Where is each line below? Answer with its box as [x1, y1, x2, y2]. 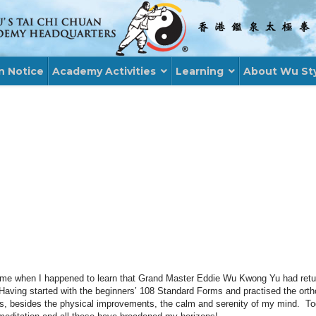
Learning [176, 65, 224, 78]
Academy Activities [52, 65, 156, 78]
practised [243, 286, 281, 296]
